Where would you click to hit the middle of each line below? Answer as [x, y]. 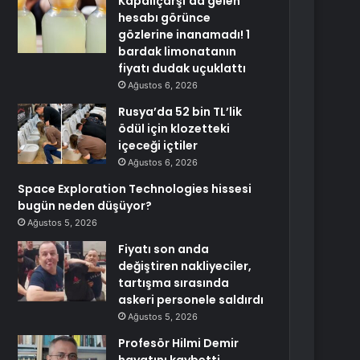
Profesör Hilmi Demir [179, 343]
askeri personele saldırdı [191, 300]
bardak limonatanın [178, 51]
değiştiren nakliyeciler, [185, 266]
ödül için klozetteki [174, 129]
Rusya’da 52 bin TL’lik [180, 112]
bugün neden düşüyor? [85, 206]
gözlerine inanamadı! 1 [184, 35]
